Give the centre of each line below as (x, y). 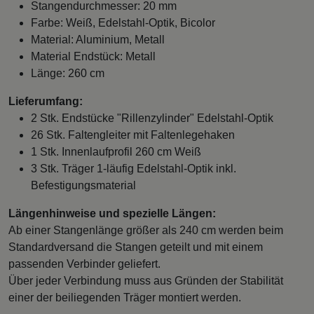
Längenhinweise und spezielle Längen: (112, 213)
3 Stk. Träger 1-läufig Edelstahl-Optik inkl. (134, 168)
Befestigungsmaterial (83, 185)
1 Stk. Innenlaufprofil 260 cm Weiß (116, 151)
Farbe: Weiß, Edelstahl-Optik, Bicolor (123, 22)
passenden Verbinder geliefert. (84, 264)
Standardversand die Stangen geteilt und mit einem (136, 247)
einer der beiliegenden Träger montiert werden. (125, 297)
